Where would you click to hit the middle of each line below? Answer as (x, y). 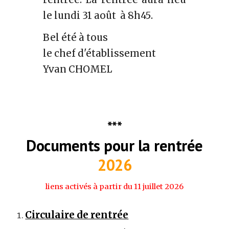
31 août (100, 16)
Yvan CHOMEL (78, 70)
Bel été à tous (76, 38)
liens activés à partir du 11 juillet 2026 (114, 187)
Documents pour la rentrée (114, 146)
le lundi (63, 16)
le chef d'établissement (100, 54)
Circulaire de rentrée (77, 215)
